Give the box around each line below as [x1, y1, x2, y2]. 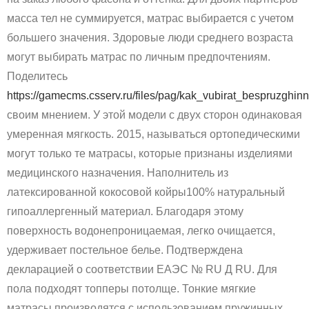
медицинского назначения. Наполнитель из [7, 166, 228, 179]
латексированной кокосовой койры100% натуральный [7, 186, 285, 198]
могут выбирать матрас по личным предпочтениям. [7, 50, 270, 63]
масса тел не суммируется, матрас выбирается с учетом [7, 12, 294, 24]
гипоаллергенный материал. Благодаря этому [7, 205, 243, 217]
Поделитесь [7, 70, 68, 82]
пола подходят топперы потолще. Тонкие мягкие [7, 282, 256, 295]
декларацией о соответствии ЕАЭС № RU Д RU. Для [7, 263, 277, 275]
